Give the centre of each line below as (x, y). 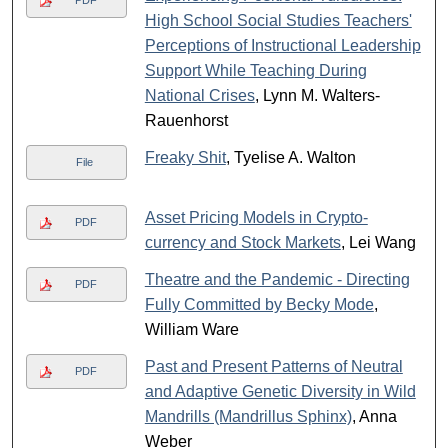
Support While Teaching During (255, 71)
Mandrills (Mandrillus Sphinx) (248, 417)
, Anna (374, 417)
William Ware (191, 330)
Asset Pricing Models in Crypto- (256, 218)
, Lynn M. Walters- (317, 96)
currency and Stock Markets (242, 243)
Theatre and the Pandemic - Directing (277, 280)
